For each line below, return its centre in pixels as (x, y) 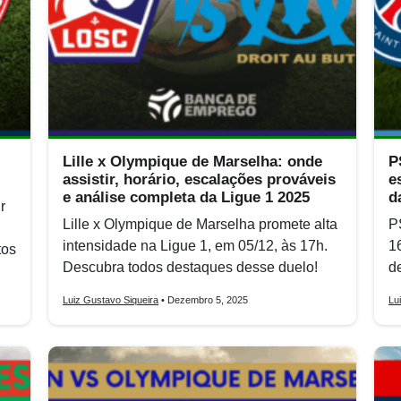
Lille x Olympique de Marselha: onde (192, 162)
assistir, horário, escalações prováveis (199, 179)
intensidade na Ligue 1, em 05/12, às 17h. (195, 246)
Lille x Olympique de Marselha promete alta (200, 224)
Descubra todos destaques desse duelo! (190, 267)
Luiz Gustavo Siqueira (111, 300)
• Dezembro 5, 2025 (203, 300)
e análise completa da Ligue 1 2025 (186, 197)
